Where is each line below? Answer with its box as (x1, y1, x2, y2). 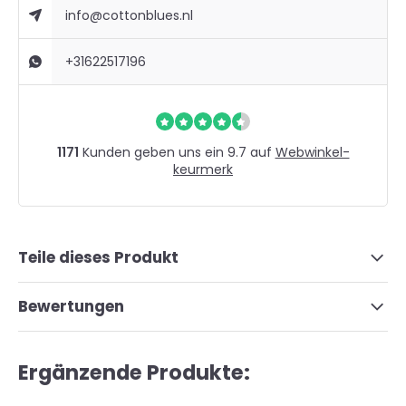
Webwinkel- (275, 143, 350, 161)
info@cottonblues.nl (65, 6, 194, 24)
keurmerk (173, 160, 233, 179)
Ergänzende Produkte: (18, 358, 250, 387)
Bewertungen (18, 295, 124, 317)
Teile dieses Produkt (18, 246, 179, 268)
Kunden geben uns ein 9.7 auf (78, 143, 275, 161)
